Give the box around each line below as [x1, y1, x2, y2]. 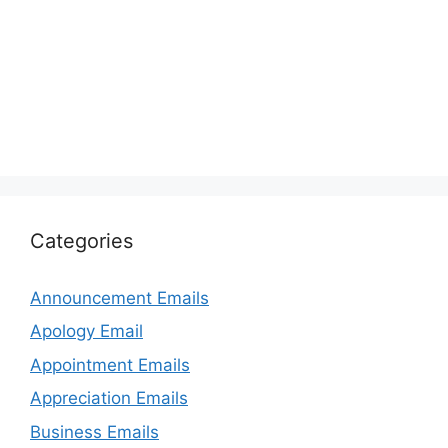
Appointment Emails [30, 354, 190, 375]
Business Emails [30, 421, 159, 442]
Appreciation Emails [30, 388, 188, 409]
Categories [30, 228, 133, 253]
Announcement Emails [30, 287, 209, 308]
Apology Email [30, 321, 143, 342]
